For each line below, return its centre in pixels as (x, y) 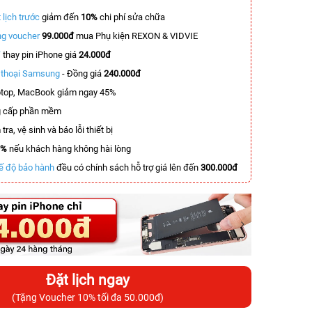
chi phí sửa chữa (132, 17)
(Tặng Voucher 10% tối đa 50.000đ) (88, 297)
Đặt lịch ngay (88, 280)
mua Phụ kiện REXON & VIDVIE (136, 36)
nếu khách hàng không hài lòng (69, 149)
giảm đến (60, 17)
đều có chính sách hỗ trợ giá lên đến (127, 167)
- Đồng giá (82, 73)
